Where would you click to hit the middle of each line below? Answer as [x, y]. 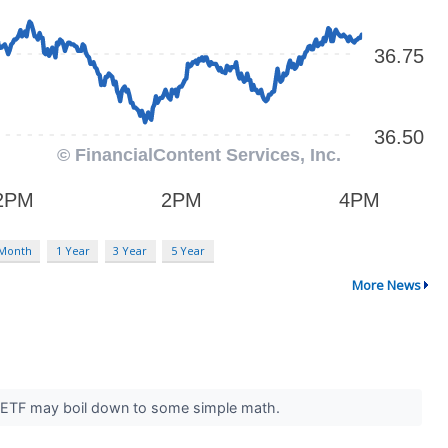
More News [386, 284]
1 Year [72, 251]
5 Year [187, 251]
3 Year [130, 251]
